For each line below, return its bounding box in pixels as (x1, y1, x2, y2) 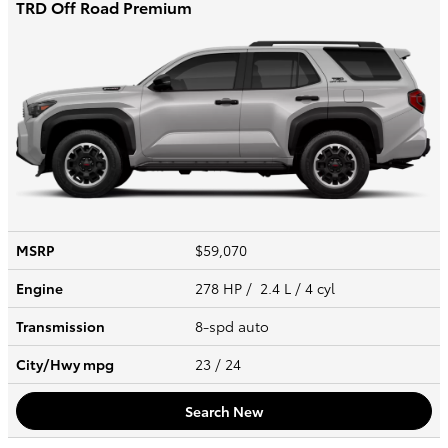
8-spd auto (195, 316, 273, 337)
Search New (184, 400, 264, 421)
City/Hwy (16, 354, 83, 375)
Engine (16, 278, 63, 299)
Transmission (16, 316, 105, 337)
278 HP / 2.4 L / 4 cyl (195, 278, 339, 299)
